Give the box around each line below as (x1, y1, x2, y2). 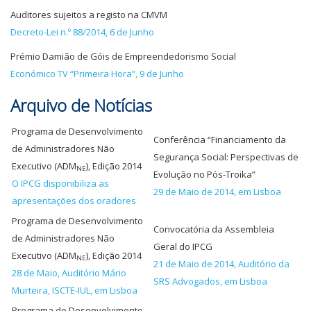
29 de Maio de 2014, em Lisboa (153, 185, 281, 198)
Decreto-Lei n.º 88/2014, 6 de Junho (10, 26, 154, 38)
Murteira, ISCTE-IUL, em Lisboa (12, 284, 137, 296)
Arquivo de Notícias (10, 94, 152, 117)
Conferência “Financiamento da (153, 133, 286, 146)
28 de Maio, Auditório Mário (12, 267, 126, 279)
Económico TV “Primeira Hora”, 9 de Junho (10, 67, 184, 80)
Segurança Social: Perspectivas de (153, 151, 299, 163)
